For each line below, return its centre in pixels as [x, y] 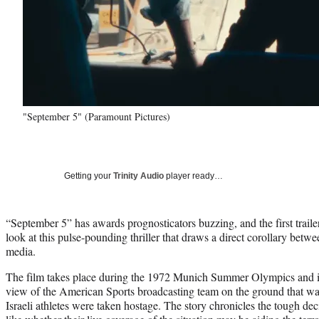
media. [21, 251]
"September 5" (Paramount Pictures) [96, 116]
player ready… [193, 176]
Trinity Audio [138, 176]
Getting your [89, 176]
